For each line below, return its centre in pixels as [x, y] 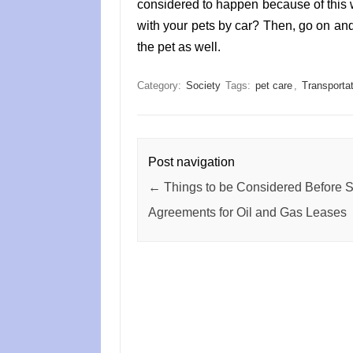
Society [203, 86]
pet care [273, 86]
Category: [160, 86]
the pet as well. [178, 47]
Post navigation [191, 162]
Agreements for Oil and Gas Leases [247, 212]
